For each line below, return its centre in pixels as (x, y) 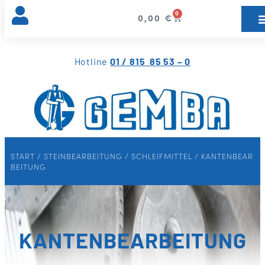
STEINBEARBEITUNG (83, 155)
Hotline (92, 61)
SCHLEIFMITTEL (162, 155)
